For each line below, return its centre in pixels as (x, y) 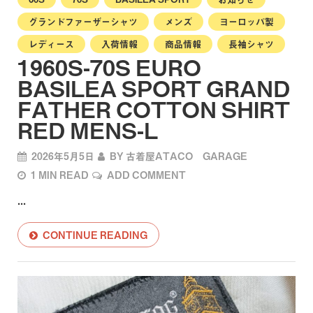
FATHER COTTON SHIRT (154, 108)
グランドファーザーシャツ (83, 21)
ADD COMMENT (146, 174)
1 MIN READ (60, 174)
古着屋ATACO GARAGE (187, 155)
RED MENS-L (88, 129)
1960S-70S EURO (109, 66)
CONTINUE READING (95, 234)
